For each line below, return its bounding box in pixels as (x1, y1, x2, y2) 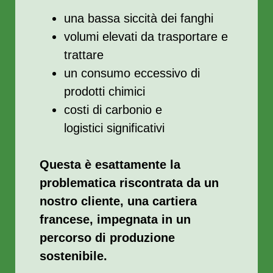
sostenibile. (40, 249, 107, 263)
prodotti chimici (64, 85, 145, 98)
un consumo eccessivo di (64, 66, 200, 80)
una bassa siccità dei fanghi (64, 12, 213, 25)
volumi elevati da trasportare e (64, 30, 228, 43)
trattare (64, 48, 104, 62)
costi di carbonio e (64, 103, 162, 116)
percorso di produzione (40, 231, 175, 244)
